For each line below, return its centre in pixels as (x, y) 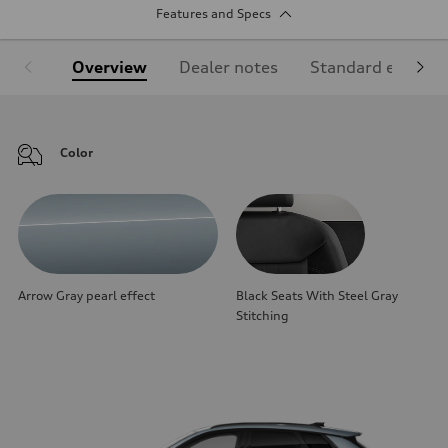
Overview (109, 66)
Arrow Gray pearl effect (86, 295)
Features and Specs (213, 13)
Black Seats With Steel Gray (317, 295)
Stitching (262, 315)
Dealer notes (228, 66)
